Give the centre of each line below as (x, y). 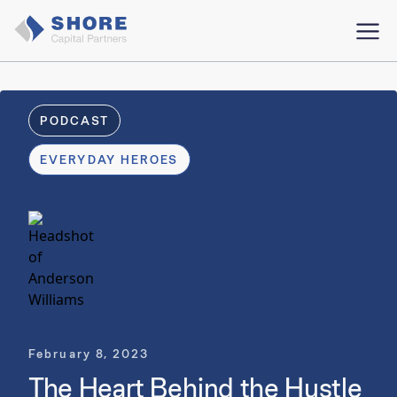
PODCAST (74, 121)
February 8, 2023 (89, 354)
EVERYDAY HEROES (109, 160)
